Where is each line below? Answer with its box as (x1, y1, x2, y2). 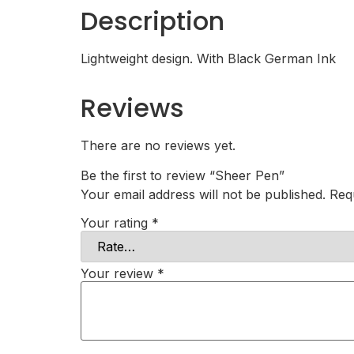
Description (81, 2, 224, 39)
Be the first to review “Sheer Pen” (81, 168, 284, 184)
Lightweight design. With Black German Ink (81, 50, 336, 66)
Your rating (81, 214, 152, 231)
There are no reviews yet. (81, 137, 235, 153)
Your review (81, 265, 157, 281)
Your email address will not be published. (81, 186, 326, 203)
